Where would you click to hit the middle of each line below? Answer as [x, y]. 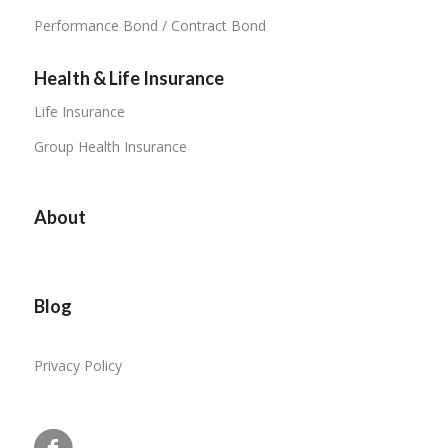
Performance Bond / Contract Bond [149, 25]
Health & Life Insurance [128, 77]
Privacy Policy [77, 366]
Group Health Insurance [110, 146]
